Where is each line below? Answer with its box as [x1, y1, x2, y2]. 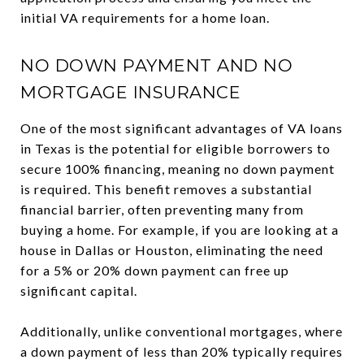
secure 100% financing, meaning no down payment [20, 161, 335, 176]
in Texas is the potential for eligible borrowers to [20, 141, 331, 156]
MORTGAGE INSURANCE [20, 82, 240, 102]
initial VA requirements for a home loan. [20, 10, 270, 25]
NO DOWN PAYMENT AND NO [20, 55, 292, 76]
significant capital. [20, 283, 137, 298]
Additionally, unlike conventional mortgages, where [20, 323, 343, 339]
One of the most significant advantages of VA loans [20, 120, 343, 136]
